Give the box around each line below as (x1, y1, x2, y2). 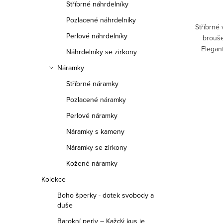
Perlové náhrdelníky (66, 31, 127, 41)
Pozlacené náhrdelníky (66, 15, 136, 25)
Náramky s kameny (66, 126, 124, 136)
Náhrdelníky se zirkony (66, 47, 137, 57)
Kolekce (41, 174, 66, 184)
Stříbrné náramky (66, 79, 118, 89)
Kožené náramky (66, 158, 117, 168)
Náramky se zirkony (66, 142, 127, 152)
